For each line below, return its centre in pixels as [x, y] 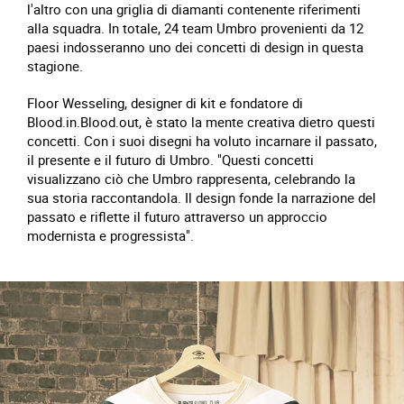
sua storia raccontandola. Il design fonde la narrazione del [202, 197]
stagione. [55, 66]
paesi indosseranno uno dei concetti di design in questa [195, 47]
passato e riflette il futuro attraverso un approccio [177, 216]
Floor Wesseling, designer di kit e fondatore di [165, 103]
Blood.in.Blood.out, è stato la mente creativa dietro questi [201, 122]
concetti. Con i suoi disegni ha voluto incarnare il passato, [202, 141]
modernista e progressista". [110, 235]
